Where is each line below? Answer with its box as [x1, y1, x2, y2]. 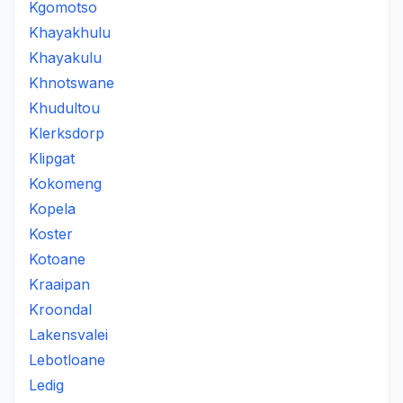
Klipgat [29, 149, 75, 167]
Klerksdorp [29, 124, 104, 142]
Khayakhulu [29, 23, 111, 41]
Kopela [29, 200, 76, 218]
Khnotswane [29, 74, 114, 92]
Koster [29, 225, 73, 243]
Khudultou [29, 99, 100, 117]
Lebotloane [29, 351, 105, 369]
